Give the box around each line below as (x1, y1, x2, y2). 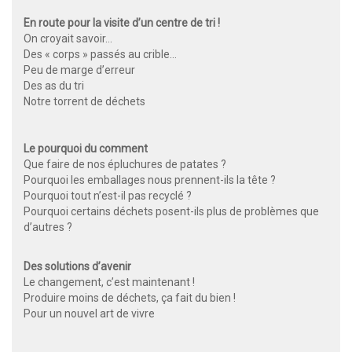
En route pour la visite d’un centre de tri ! (24, 16, 220, 30)
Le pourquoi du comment (24, 142, 150, 156)
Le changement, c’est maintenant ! (24, 276, 197, 289)
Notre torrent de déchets (24, 95, 145, 108)
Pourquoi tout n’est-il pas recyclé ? (24, 189, 194, 203)
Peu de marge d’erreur (24, 64, 137, 77)
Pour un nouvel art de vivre (24, 307, 155, 321)
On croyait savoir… (24, 32, 115, 46)
